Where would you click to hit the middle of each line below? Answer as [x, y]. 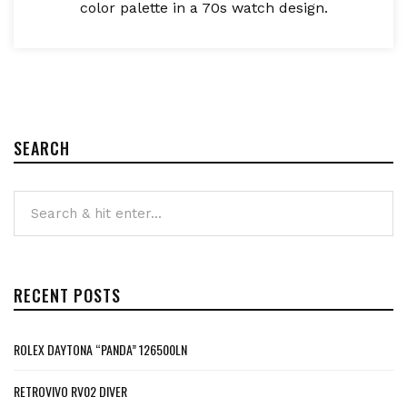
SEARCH [42, 148]
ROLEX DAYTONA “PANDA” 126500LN [100, 349]
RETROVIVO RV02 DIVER [70, 391]
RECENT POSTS [67, 295]
